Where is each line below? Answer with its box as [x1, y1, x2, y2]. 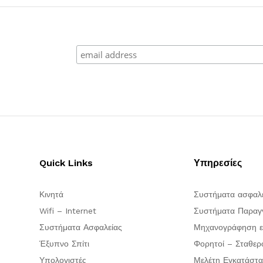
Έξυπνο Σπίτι [39, 239, 90, 249]
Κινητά [39, 190, 64, 200]
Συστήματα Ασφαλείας [39, 222, 123, 232]
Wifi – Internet [39, 206, 97, 216]
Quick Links [39, 157, 93, 169]
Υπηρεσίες [193, 157, 242, 169]
